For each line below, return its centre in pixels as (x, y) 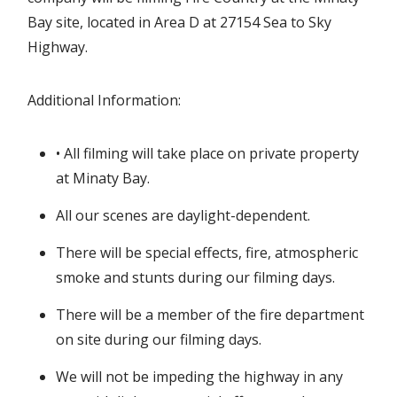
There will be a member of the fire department (210, 314)
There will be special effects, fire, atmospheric (207, 252)
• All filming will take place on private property (208, 153)
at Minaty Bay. (103, 178)
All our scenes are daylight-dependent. (183, 215)
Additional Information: (105, 100)
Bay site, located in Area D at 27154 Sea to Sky (180, 22)
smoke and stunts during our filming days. (196, 277)
